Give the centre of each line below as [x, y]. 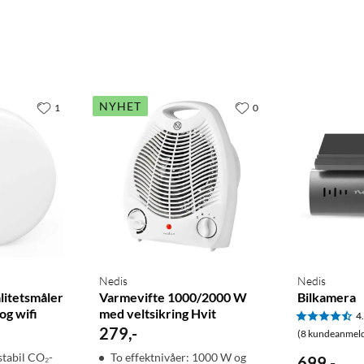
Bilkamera [327, 297]
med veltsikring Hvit [157, 314]
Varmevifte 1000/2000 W [173, 297]
